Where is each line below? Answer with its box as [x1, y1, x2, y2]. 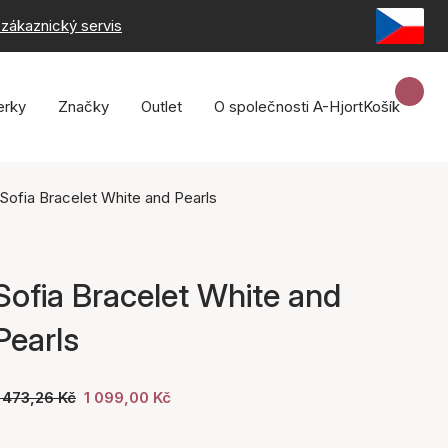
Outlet [141, 97, 182, 116]
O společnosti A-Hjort [214, 97, 363, 116]
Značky [58, 97, 109, 116]
